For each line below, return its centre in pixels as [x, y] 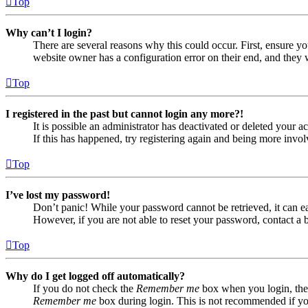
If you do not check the [85, 289]
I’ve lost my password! [58, 195]
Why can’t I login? [49, 33]
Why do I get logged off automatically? [95, 276]
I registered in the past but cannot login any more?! [124, 114]
